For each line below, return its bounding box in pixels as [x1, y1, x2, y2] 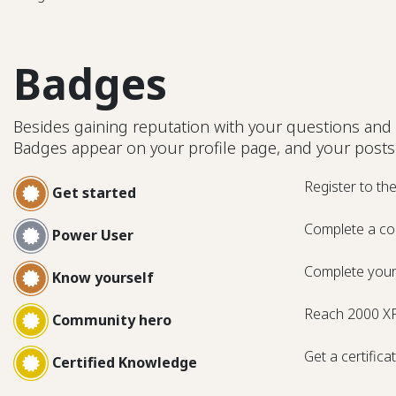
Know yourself [52, 268, 154, 288]
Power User [52, 225, 133, 246]
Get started [52, 183, 136, 203]
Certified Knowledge [52, 353, 197, 373]
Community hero [52, 310, 171, 331]
